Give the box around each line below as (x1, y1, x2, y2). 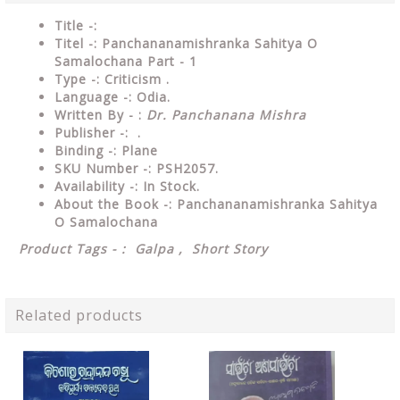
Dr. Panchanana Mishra (146, 106, 306, 123)
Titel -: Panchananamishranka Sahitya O (54, 35, 318, 52)
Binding (54, 142, 108, 159)
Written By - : (54, 106, 146, 123)
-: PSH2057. (143, 160, 219, 177)
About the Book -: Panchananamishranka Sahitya (54, 196, 378, 212)
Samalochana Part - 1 (54, 53, 197, 70)
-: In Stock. (129, 178, 200, 195)
